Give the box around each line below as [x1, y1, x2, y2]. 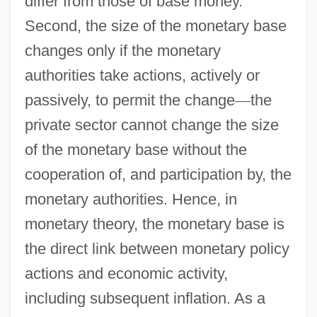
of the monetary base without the [24, 140, 247, 158]
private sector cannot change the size [24, 115, 279, 134]
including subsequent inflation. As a [24, 289, 265, 307]
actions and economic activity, [24, 264, 228, 282]
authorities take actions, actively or [24, 66, 260, 84]
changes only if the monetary [24, 41, 221, 59]
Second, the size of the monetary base [24, 16, 287, 35]
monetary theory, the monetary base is [24, 214, 284, 233]
